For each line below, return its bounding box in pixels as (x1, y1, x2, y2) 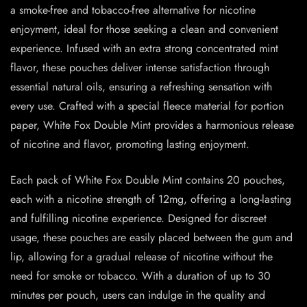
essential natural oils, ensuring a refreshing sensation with (10, 79, 272, 95)
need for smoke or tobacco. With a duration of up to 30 (10, 268, 271, 284)
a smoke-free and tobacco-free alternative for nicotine (10, 2, 256, 19)
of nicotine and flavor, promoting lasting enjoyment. (10, 136, 249, 153)
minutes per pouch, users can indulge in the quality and (10, 287, 265, 304)
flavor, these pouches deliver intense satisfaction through (10, 60, 269, 76)
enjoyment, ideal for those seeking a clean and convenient (10, 21, 278, 38)
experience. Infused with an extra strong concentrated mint (10, 40, 278, 57)
